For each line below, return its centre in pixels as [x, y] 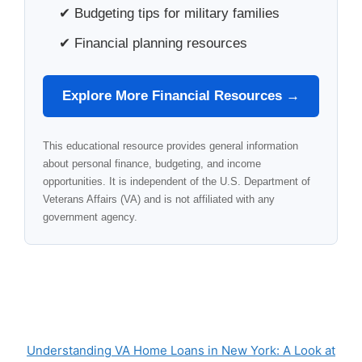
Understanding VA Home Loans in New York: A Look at [181, 350]
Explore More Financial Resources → [181, 95]
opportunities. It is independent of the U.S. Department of [177, 181]
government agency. [90, 217]
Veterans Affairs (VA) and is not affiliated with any [159, 199]
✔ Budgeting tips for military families [169, 14]
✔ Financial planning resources [153, 43]
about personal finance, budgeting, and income [152, 163]
